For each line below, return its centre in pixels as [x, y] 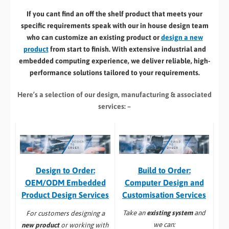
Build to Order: [164, 170]
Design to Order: [65, 170]
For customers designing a [65, 213]
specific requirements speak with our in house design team [114, 25]
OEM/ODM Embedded [65, 182]
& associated [191, 94]
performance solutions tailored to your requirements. [114, 72]
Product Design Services [65, 194]
